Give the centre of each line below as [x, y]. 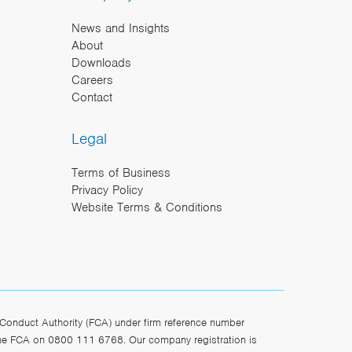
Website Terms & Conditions [147, 207]
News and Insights [121, 28]
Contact [92, 97]
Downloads [101, 62]
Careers [92, 80]
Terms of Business [121, 172]
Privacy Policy [107, 190]
